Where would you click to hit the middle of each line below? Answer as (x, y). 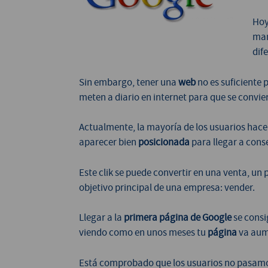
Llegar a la (101, 218)
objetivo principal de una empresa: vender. (167, 187)
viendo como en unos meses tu (143, 233)
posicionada (164, 142)
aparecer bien (109, 142)
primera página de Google (178, 218)
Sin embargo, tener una (129, 82)
